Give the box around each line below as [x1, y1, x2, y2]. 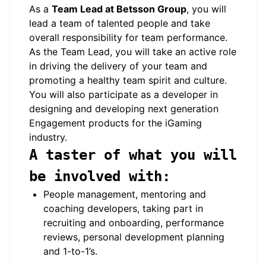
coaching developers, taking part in [43, 202, 203, 214]
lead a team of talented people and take [29, 17, 210, 29]
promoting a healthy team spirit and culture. [29, 74, 227, 86]
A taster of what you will [29, 147, 237, 163]
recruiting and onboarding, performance [43, 217, 224, 229]
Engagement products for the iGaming [29, 117, 202, 129]
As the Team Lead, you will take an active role [29, 46, 236, 58]
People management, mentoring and [43, 188, 206, 200]
